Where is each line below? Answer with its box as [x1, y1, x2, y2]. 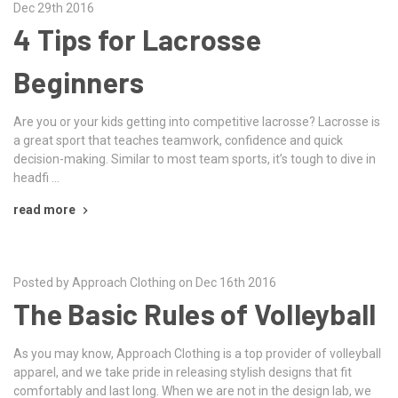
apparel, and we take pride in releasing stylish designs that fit [13, 364, 352, 379]
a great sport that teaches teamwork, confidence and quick [13, 132, 343, 147]
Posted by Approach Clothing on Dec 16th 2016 [13, 275, 276, 290]
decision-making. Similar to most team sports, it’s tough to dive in [13, 151, 376, 166]
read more [13, 202, 76, 217]
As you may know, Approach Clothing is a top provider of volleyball [13, 346, 381, 361]
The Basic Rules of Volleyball [13, 296, 377, 330]
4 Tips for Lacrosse [13, 21, 261, 56]
